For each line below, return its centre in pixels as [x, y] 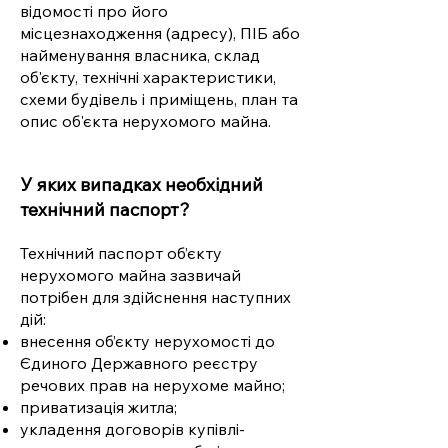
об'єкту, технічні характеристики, [148, 77]
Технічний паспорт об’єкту [121, 253]
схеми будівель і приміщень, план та [159, 99]
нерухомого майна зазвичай [130, 275]
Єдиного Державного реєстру [139, 363]
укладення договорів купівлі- [132, 429]
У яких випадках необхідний [141, 184]
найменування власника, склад [140, 55]
